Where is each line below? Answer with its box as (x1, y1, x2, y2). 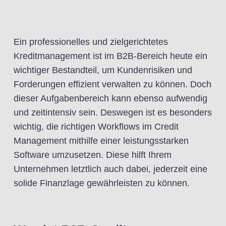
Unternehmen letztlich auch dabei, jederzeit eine (14, 164, 207, 174)
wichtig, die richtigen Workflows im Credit (14, 122, 179, 132)
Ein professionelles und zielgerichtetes (14, 37, 168, 47)
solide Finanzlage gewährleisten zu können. (14, 178, 190, 188)
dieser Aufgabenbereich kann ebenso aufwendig (14, 93, 207, 103)
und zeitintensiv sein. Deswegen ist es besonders (14, 107, 212, 118)
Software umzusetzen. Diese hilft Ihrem (14, 150, 172, 160)
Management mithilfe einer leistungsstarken (14, 136, 189, 146)
